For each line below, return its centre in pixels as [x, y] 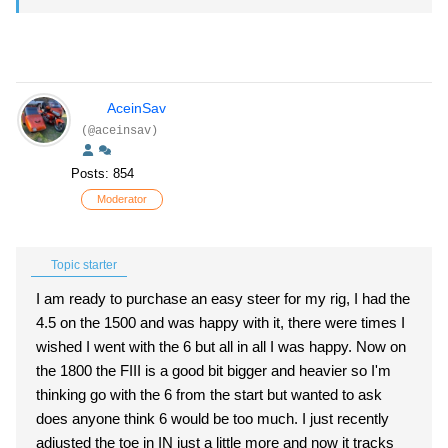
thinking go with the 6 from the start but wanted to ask [209, 394]
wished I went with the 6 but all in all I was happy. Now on [221, 346]
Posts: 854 [102, 173]
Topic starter [82, 265]
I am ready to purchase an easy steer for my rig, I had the [223, 298]
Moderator [122, 199]
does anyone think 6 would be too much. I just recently [212, 418]
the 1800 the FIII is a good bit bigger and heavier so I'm [213, 370]
